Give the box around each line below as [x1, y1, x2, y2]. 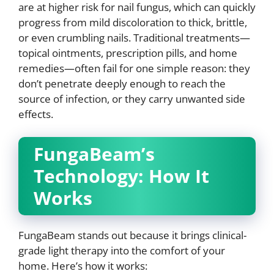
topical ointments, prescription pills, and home [18, 45, 237, 60]
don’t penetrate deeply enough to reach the [18, 76, 226, 91]
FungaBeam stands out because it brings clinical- [18, 228, 246, 242]
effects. [18, 106, 53, 121]
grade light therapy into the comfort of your [18, 243, 225, 257]
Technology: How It [34, 163, 209, 188]
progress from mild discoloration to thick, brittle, [18, 15, 247, 29]
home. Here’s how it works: [18, 259, 147, 273]
